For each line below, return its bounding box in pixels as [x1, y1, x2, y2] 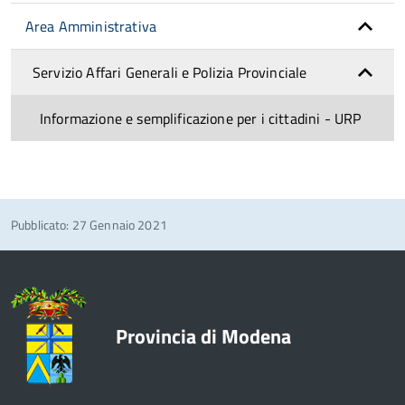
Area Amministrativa [25, 14, 157, 37]
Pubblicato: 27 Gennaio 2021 [11, 214, 167, 234]
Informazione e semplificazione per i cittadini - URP [40, 107, 362, 129]
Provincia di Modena [116, 320, 291, 352]
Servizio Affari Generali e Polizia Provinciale [33, 61, 307, 83]
